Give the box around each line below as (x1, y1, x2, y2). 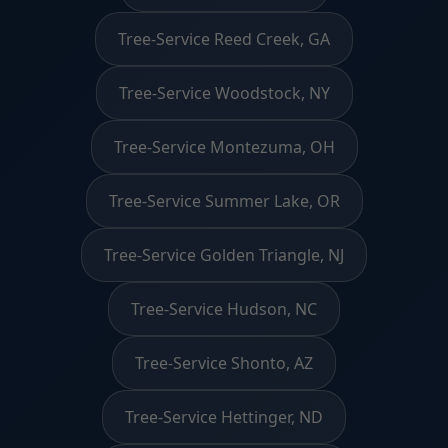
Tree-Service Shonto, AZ (135, 351, 313, 374)
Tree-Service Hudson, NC (131, 297, 317, 320)
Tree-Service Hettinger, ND (125, 405, 323, 428)
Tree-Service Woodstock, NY (118, 81, 330, 104)
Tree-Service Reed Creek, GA (118, 27, 330, 50)
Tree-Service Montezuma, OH (113, 135, 335, 158)
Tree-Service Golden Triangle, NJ (104, 243, 344, 266)
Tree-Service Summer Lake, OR (108, 189, 340, 212)
